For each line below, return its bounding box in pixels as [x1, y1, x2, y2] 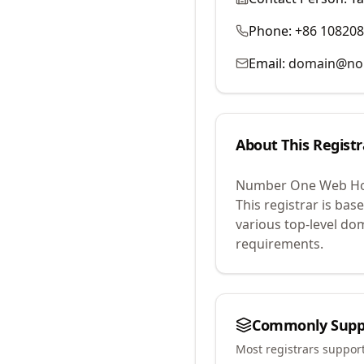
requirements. [236, 235, 323, 253]
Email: [249, 54, 285, 72]
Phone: [249, 22, 292, 40]
